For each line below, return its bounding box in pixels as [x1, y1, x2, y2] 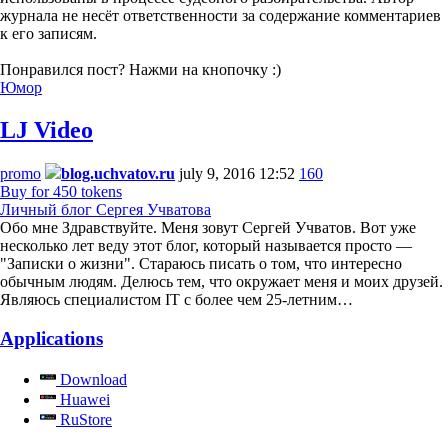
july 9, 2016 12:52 [179, 165, 295, 183]
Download [56, 370, 127, 388]
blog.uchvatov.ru [61, 165, 175, 183]
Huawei [56, 390, 110, 408]
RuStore [56, 410, 112, 428]
